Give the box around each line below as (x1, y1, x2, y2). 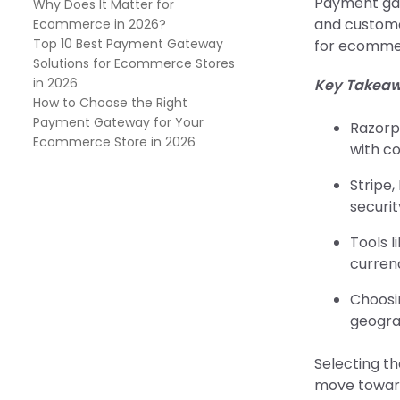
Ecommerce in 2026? (33, 15, 166, 33)
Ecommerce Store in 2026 (33, 133, 196, 151)
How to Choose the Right (33, 94, 187, 112)
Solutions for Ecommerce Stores (33, 54, 235, 72)
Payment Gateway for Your (33, 113, 204, 131)
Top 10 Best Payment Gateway (33, 35, 223, 53)
